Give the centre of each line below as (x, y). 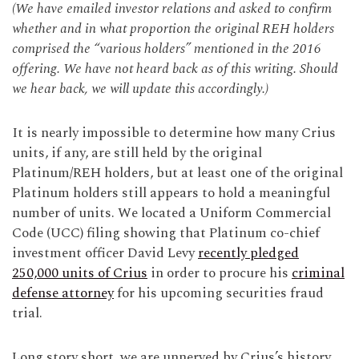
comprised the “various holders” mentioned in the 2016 (167, 49)
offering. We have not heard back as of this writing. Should (175, 69)
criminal (318, 274)
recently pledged (248, 254)
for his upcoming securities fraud (219, 294)
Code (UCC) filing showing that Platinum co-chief (166, 234)
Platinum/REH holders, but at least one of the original (177, 173)
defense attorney (63, 294)
